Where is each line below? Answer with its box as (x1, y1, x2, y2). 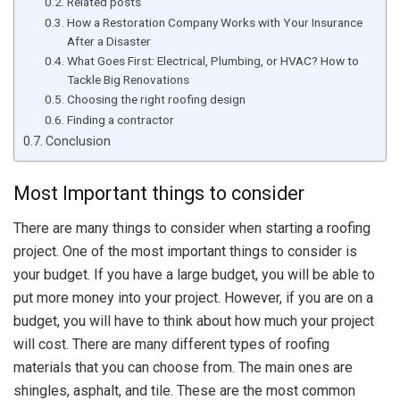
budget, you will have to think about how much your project (13, 312, 374, 330)
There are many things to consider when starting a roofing (13, 220, 371, 237)
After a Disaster (66, 33, 151, 48)
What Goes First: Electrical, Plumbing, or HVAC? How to (66, 53, 359, 68)
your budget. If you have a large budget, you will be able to (13, 266, 375, 284)
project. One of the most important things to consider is (13, 243, 357, 261)
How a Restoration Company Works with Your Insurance (66, 14, 362, 29)
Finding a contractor (66, 112, 174, 127)
